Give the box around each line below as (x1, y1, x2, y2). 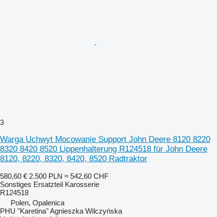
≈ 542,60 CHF (64, 171, 108, 180)
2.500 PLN (29, 171, 62, 180)
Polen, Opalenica (11, 198, 64, 207)
